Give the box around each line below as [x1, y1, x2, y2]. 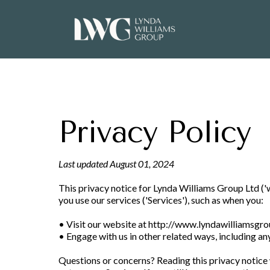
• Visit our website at [58, 218, 148, 230]
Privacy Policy [58, 114, 251, 150]
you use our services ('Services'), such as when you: [58, 193, 263, 206]
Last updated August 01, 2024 [58, 157, 174, 169]
